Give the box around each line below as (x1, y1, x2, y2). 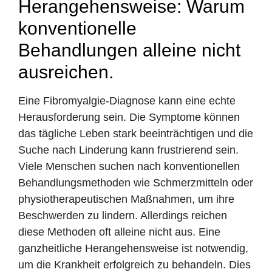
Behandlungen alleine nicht (18, 39, 240, 60)
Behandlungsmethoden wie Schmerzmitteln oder (18, 176, 253, 189)
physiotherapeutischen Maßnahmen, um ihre (18, 192, 234, 205)
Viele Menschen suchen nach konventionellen (18, 160, 240, 172)
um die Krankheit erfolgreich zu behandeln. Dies (18, 258, 251, 271)
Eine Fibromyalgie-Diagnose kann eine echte (18, 94, 236, 107)
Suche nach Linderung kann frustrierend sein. (18, 143, 239, 156)
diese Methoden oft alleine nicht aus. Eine (18, 225, 220, 238)
